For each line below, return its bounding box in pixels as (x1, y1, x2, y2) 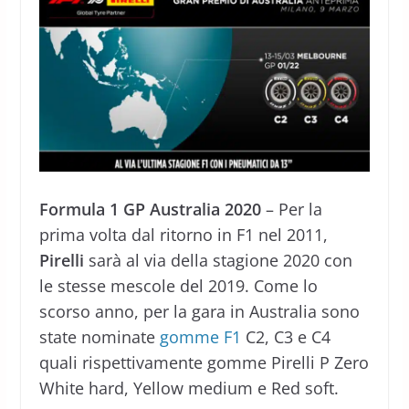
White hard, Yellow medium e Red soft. (38, 376, 339, 399)
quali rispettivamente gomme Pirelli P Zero (38, 351, 369, 373)
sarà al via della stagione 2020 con (83, 248, 352, 271)
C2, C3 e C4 (240, 325, 330, 348)
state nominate (38, 325, 160, 348)
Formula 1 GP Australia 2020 (38, 197, 261, 220)
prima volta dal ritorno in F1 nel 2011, (38, 223, 328, 246)
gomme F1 (159, 325, 241, 348)
